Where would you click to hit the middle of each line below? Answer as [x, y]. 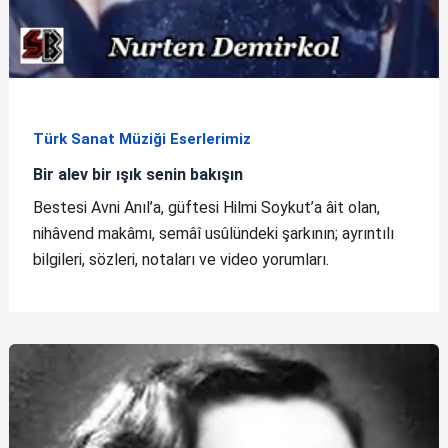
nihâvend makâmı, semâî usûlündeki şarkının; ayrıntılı [213, 233]
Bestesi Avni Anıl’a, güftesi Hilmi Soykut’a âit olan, [206, 207]
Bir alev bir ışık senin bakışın [137, 175]
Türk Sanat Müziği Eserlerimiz [141, 139]
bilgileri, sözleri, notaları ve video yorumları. [180, 259]
